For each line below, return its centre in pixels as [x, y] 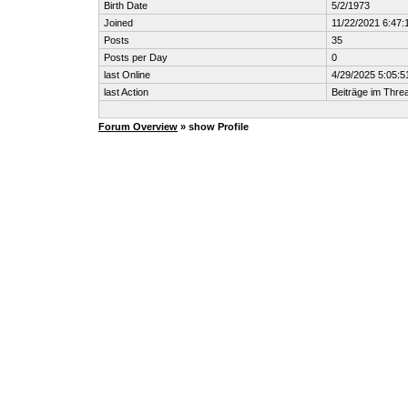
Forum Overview [138, 127]
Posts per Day [136, 57]
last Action [126, 92]
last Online [127, 75]
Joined [118, 23]
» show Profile [213, 127]
